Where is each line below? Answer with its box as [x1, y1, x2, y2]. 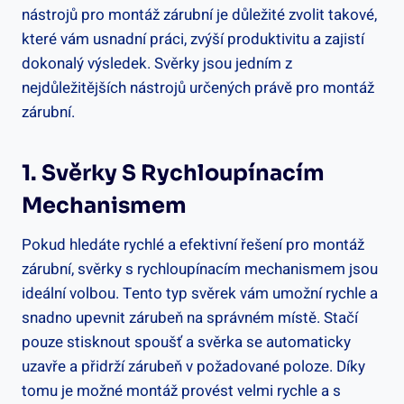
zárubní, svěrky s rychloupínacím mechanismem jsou [22, 257, 378, 280]
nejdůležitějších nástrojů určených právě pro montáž [22, 76, 374, 99]
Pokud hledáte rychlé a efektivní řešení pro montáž [22, 233, 364, 256]
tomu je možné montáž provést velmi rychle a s [22, 379, 341, 402]
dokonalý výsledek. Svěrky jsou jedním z [22, 51, 292, 75]
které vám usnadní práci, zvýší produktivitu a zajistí [22, 27, 364, 50]
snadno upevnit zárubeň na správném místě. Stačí [22, 306, 358, 329]
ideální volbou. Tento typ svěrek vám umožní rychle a [22, 281, 378, 305]
